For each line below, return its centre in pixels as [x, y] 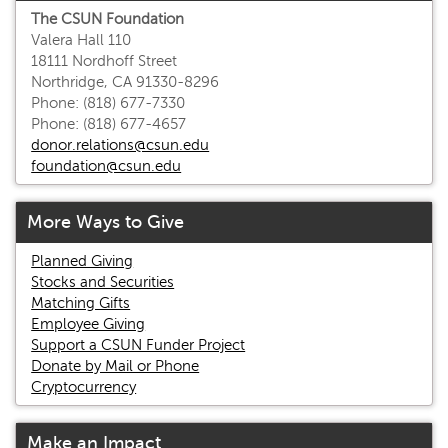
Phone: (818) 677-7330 [108, 102]
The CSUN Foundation [108, 18]
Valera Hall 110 [81, 39]
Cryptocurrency [84, 386]
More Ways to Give [105, 222]
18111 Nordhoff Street [104, 60]
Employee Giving [88, 323]
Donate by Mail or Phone [115, 365]
